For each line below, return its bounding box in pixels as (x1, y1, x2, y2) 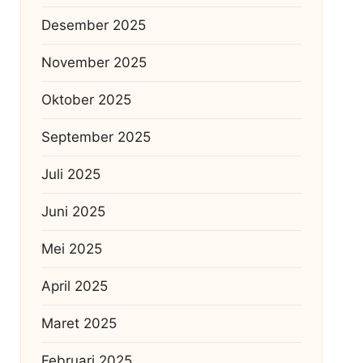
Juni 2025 (41, 203, 105, 220)
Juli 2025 (41, 165, 100, 182)
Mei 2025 (41, 240, 102, 257)
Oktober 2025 (41, 91, 131, 108)
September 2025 (41, 128, 151, 145)
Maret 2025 (41, 314, 117, 331)
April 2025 (41, 277, 108, 294)
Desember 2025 (41, 16, 146, 33)
